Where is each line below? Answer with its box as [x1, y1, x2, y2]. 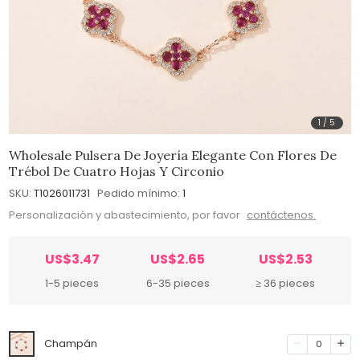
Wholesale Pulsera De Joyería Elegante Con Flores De [9, 146, 337, 163]
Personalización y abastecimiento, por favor [9, 207, 243, 223]
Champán [44, 336, 98, 352]
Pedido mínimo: [97, 185, 181, 201]
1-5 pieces [45, 276, 100, 292]
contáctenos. [247, 207, 317, 223]
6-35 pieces [145, 276, 210, 292]
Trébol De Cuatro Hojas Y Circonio [9, 162, 225, 179]
